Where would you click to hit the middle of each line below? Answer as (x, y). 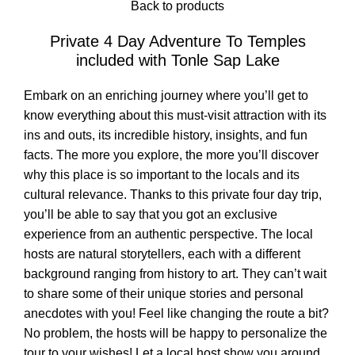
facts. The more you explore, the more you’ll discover (171, 155)
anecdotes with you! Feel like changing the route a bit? (176, 313)
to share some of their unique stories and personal (164, 293)
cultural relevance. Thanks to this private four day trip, (173, 194)
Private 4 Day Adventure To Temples (177, 41)
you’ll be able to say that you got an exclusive (151, 214)
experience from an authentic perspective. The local (168, 234)
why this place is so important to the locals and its (162, 174)
